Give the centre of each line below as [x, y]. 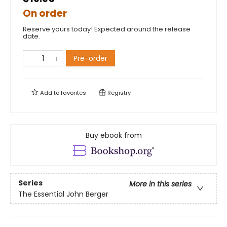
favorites [73, 93]
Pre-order [90, 59]
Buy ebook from [113, 136]
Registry [118, 93]
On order [45, 14]
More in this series [160, 184]
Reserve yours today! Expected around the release [107, 29]
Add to [50, 93]
